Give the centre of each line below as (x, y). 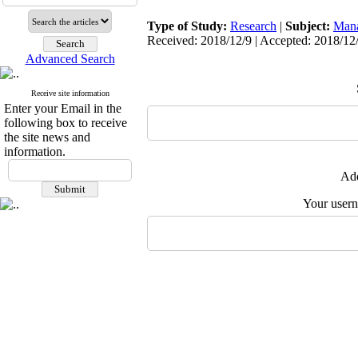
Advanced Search (70, 59)
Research (253, 26)
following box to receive (66, 123)
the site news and (47, 137)
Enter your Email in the (63, 108)
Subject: (309, 26)
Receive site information (70, 93)
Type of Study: (189, 26)
